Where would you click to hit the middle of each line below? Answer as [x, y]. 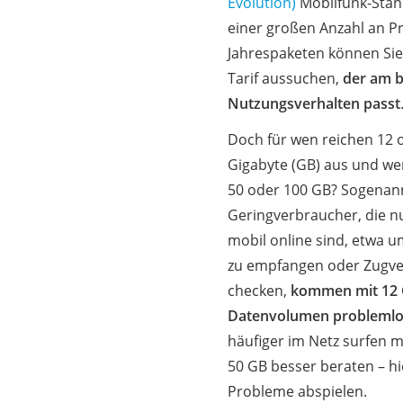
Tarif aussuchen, [285, 78]
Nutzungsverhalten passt [313, 103]
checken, [259, 290]
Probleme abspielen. [297, 391]
